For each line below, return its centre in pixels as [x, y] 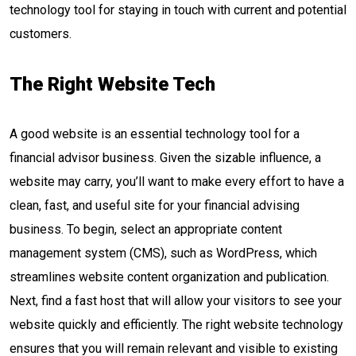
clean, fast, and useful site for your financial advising [155, 205]
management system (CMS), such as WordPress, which [163, 253]
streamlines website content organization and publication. [169, 277]
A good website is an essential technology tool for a [155, 134]
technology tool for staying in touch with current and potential [178, 10]
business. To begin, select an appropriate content [146, 229]
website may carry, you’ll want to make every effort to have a [177, 182]
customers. [41, 34]
